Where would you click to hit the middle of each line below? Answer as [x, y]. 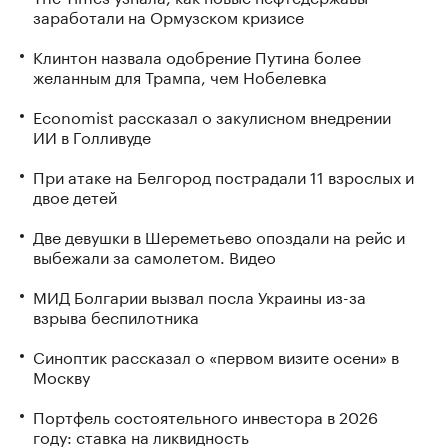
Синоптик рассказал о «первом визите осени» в [216, 355]
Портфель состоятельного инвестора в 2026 [205, 415]
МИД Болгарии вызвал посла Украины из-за [199, 295]
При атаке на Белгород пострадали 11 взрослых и [223, 175]
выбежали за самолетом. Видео [154, 255]
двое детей [75, 195]
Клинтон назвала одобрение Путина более [197, 55]
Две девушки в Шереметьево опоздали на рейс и [219, 235]
